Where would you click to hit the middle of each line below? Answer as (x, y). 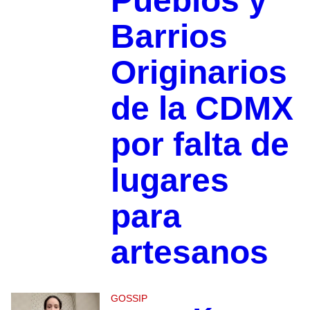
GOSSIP (129, 299)
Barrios (169, 37)
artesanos (189, 253)
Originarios (199, 73)
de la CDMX (202, 109)
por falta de (200, 145)
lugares (170, 181)
